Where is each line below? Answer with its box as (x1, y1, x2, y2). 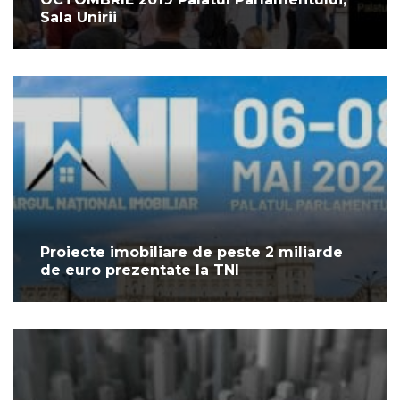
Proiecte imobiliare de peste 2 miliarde (40, 244, 343, 262)
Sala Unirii (40, 9, 117, 27)
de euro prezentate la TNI (40, 262, 239, 279)
